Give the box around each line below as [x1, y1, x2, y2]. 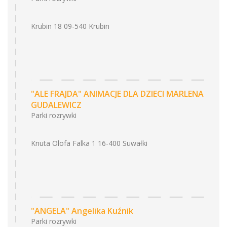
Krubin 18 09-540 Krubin [31, 21, 109, 31]
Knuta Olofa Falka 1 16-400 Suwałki [31, 138, 147, 148]
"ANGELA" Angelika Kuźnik [31, 205, 133, 216]
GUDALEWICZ [31, 99, 82, 110]
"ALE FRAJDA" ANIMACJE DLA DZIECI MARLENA [31, 88, 204, 99]
